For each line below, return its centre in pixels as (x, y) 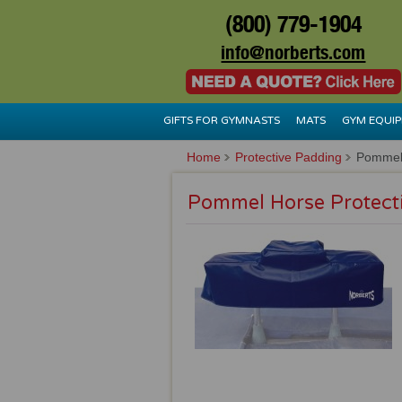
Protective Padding (288, 157)
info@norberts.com (293, 52)
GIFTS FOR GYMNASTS (221, 120)
